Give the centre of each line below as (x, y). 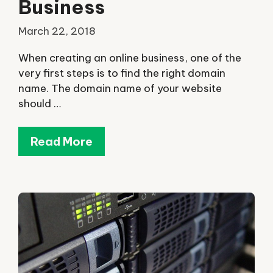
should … (40, 103)
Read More (62, 142)
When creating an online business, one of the (130, 58)
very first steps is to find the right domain (122, 73)
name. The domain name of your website (120, 88)
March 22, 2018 (57, 31)
